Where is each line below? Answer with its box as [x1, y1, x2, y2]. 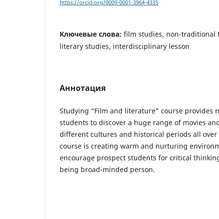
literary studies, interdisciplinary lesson [60, 42, 190, 51]
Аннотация [60, 83, 106, 94]
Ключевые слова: [60, 29, 124, 39]
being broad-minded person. [60, 165, 155, 175]
